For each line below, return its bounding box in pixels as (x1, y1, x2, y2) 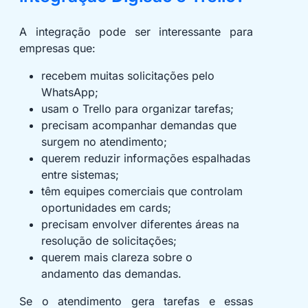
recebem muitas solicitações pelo (41, 69, 214, 83)
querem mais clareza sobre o (41, 250, 192, 265)
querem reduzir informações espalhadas (41, 151, 250, 166)
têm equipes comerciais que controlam (41, 184, 243, 199)
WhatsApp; (41, 85, 98, 100)
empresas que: (19, 41, 96, 56)
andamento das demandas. (41, 267, 181, 281)
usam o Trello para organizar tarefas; (41, 102, 234, 116)
